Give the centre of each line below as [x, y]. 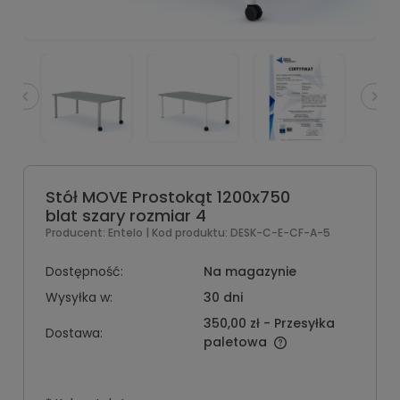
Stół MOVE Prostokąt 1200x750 [168, 197]
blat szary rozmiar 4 [126, 216]
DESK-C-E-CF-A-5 [280, 233]
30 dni [223, 297]
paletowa [235, 342]
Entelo [127, 233]
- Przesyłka [299, 323]
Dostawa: [74, 333]
